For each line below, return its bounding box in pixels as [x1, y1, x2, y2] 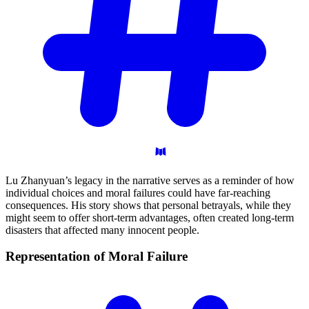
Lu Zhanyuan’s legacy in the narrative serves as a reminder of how [6, 174, 295, 186]
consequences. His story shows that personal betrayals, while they [6, 199, 291, 211]
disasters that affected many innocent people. [6, 223, 199, 236]
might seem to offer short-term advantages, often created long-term [6, 211, 294, 223]
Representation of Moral [6, 249, 147, 264]
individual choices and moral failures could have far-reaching [6, 186, 270, 199]
